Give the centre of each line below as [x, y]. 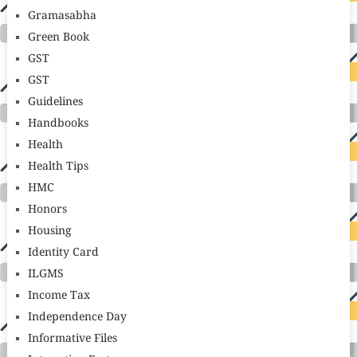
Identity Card [63, 253]
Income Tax [59, 296]
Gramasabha [62, 16]
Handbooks [58, 124]
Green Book [58, 38]
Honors [47, 210]
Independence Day [77, 318]
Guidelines [55, 102]
